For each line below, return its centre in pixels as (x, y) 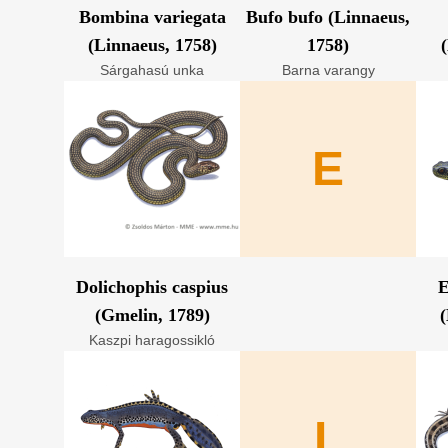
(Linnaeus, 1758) (152, 45)
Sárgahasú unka (152, 70)
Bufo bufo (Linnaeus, (328, 17)
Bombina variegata (152, 17)
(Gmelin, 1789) (152, 315)
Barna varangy (328, 70)
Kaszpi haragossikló (152, 340)
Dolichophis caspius (152, 287)
